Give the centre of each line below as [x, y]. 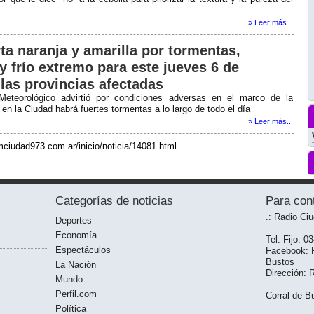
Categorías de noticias [114, 201]
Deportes [74, 220]
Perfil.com [76, 294]
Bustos [280, 262]
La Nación [76, 265]
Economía [76, 235]
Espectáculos [83, 250]
